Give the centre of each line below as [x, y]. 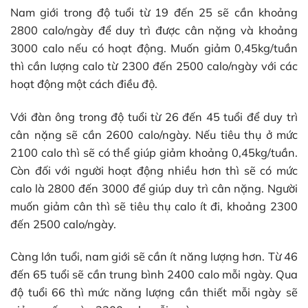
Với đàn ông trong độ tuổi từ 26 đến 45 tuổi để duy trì [154, 117]
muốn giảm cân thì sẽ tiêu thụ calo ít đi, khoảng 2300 [154, 206]
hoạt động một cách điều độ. [84, 84]
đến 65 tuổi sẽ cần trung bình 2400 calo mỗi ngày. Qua [154, 274]
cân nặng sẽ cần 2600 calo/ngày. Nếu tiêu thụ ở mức [154, 134]
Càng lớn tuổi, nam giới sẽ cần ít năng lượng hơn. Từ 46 [154, 256]
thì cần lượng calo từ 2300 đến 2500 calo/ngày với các [154, 66]
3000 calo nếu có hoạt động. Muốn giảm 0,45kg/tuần [154, 48]
